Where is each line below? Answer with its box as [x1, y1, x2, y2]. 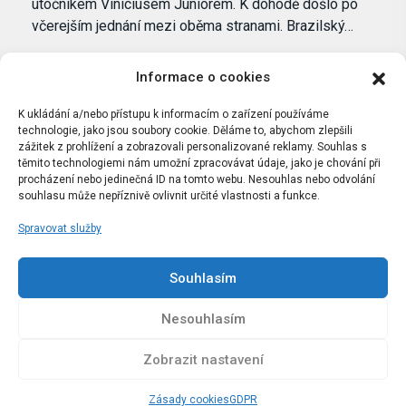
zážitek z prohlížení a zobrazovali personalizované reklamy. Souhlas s [18, 140, 367, 153]
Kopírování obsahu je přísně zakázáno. [82, 295, 324, 314]
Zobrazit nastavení [142, 351, 264, 368]
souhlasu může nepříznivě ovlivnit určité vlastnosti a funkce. [18, 189, 320, 202]
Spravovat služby [18, 222, 101, 235]
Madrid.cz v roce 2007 [132, 259, 274, 277]
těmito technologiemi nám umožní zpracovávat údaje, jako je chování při [18, 157, 381, 169]
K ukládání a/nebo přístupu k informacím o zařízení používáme [18, 108, 329, 121]
